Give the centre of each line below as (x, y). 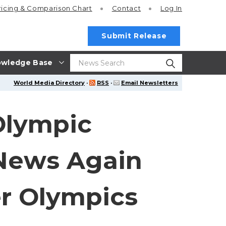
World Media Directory (49, 83)
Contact (126, 8)
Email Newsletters (150, 83)
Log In (171, 8)
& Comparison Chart (56, 8)
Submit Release (134, 36)
